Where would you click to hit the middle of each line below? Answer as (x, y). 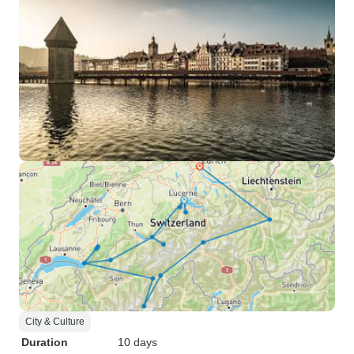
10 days (137, 342)
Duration (45, 342)
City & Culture (55, 322)
